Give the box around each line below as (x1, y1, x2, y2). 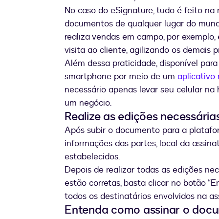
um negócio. (65, 97, 111, 109)
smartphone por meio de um (65, 70, 177, 83)
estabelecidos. (65, 151, 120, 163)
